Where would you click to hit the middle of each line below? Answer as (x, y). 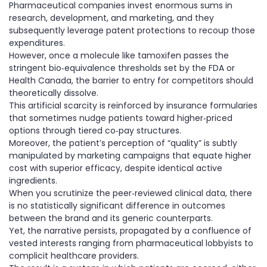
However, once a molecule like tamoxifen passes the (119, 56)
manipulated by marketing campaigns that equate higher (130, 156)
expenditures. (37, 43)
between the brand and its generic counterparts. (111, 218)
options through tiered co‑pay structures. (95, 131)
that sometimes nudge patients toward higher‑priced (121, 118)
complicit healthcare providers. (74, 256)
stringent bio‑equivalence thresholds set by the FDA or (122, 68)
